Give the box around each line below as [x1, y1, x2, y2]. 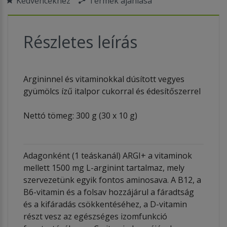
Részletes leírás [23, 30, 137, 53]
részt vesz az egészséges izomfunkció [23, 210, 167, 222]
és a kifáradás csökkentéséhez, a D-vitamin [23, 198, 187, 210]
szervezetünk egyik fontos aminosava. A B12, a [23, 174, 201, 185]
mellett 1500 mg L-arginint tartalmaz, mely [23, 162, 184, 173]
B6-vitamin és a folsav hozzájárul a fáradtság [23, 186, 194, 198]
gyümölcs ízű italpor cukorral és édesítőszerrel [23, 85, 201, 97]
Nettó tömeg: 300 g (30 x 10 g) [23, 109, 137, 121]
